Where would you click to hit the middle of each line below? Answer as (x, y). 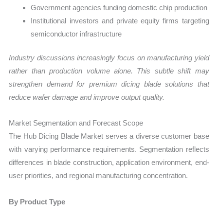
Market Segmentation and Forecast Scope (76, 123)
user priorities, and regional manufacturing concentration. (99, 176)
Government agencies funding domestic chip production (119, 7)
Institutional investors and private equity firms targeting (120, 20)
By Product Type (37, 201)
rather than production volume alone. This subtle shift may (109, 71)
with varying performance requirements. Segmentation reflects (109, 149)
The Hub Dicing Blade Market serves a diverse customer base (109, 136)
